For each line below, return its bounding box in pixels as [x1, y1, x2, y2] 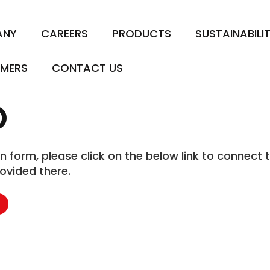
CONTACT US [51, 60, 123, 75]
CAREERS [40, 26, 88, 41]
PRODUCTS [111, 26, 171, 41]
